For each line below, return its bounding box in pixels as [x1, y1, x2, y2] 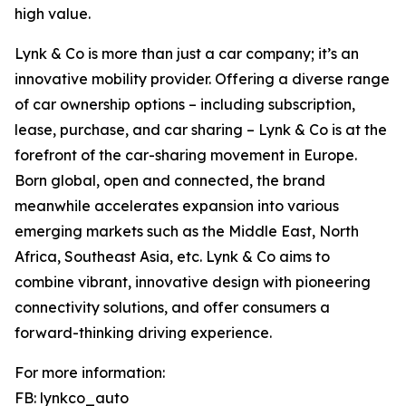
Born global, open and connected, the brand [14, 171, 325, 190]
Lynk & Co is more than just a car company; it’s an [14, 44, 359, 63]
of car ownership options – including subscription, [14, 95, 355, 114]
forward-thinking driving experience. [14, 324, 272, 343]
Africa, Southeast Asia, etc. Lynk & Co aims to [14, 247, 330, 266]
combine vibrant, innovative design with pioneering [14, 273, 371, 292]
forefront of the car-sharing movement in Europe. [14, 146, 357, 165]
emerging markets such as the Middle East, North [14, 222, 359, 241]
